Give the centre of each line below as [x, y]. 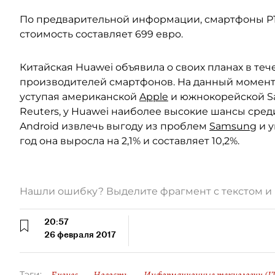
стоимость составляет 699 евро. [101, 34]
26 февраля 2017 [80, 234]
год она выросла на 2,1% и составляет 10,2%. [130, 141]
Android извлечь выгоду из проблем [114, 126]
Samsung [233, 126]
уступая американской [79, 97]
